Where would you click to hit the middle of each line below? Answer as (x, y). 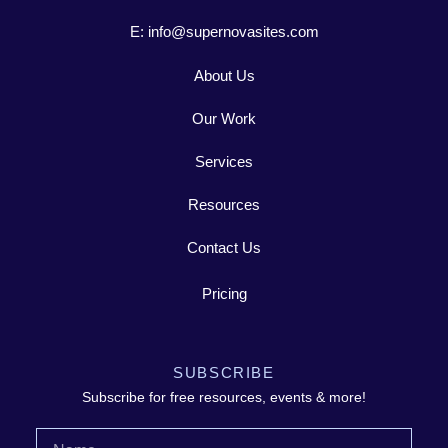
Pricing (224, 293)
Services (224, 161)
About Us (224, 75)
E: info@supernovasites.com (224, 31)
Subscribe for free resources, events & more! (224, 396)
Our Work (224, 118)
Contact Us (224, 247)
